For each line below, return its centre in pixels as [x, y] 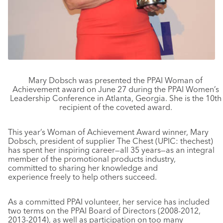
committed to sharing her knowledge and [83, 167]
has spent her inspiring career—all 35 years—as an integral [111, 150]
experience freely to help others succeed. [82, 176]
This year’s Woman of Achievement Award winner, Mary [108, 132]
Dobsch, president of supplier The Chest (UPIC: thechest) [111, 141]
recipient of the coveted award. [115, 107]
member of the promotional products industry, [92, 159]
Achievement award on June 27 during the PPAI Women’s [115, 89]
